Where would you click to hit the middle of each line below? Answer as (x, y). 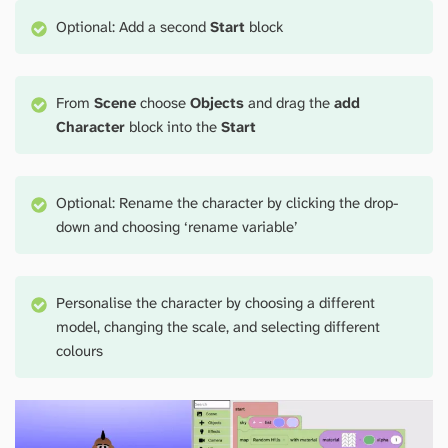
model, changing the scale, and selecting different (218, 326)
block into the (173, 126)
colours (80, 350)
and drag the (289, 102)
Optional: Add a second (133, 26)
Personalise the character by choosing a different (216, 302)
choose (163, 102)
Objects (217, 102)
